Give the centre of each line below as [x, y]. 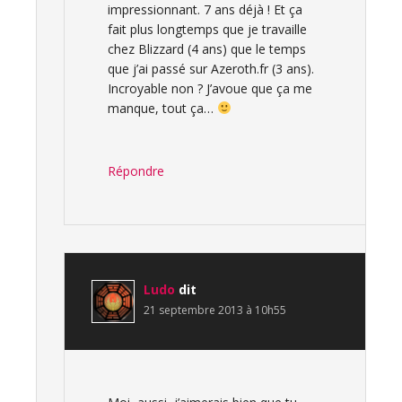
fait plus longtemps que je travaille [207, 29]
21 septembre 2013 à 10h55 [215, 310]
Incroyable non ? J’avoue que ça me [210, 88]
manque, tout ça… [162, 108]
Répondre [136, 171]
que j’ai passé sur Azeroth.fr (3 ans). [211, 69]
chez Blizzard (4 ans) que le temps [207, 49]
